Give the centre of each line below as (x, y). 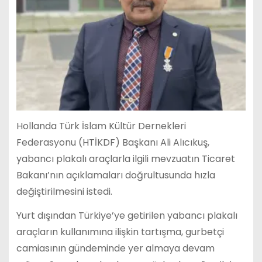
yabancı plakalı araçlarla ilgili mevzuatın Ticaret (125, 159)
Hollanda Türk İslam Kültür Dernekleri (101, 126)
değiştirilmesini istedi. (64, 192)
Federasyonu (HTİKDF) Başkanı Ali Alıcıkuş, (113, 143)
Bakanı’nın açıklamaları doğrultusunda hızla (116, 175)
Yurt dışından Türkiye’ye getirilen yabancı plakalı (127, 215)
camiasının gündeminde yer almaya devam (115, 248)
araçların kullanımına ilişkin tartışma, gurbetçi (120, 232)
